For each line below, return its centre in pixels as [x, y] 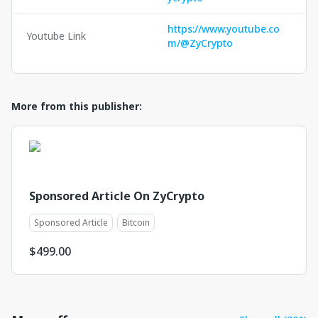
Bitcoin [136, 223]
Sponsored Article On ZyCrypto [117, 196]
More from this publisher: [77, 106]
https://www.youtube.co [224, 29]
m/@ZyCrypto [200, 43]
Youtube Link [56, 36]
